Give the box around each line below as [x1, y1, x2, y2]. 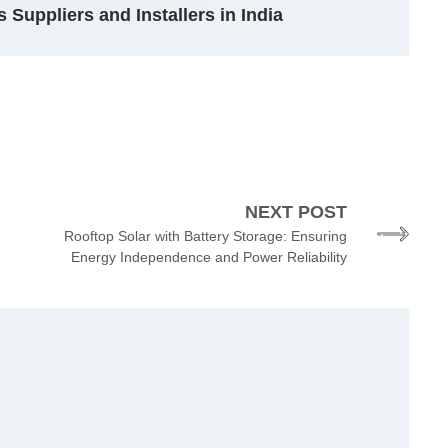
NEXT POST [244, 202, 347, 223]
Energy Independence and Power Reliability [70, 249, 347, 266]
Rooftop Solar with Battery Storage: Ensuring [63, 228, 347, 245]
